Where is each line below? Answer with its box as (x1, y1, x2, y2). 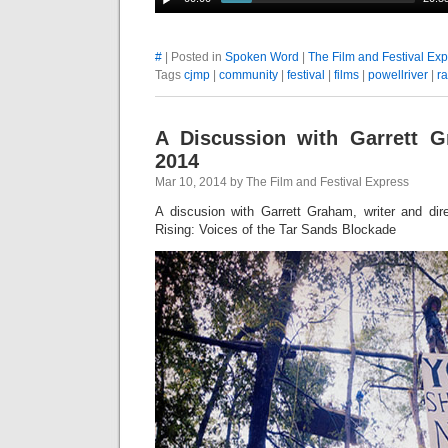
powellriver (368, 68, 428, 82)
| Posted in (162, 50, 225, 64)
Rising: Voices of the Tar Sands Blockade (155, 222, 396, 237)
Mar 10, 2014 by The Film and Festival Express (155, 175, 409, 189)
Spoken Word (225, 50, 299, 64)
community (219, 68, 278, 82)
